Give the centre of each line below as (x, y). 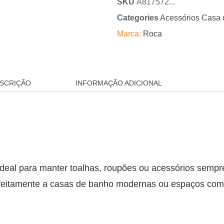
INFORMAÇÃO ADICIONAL (118, 83)
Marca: (130, 34)
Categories (138, 18)
